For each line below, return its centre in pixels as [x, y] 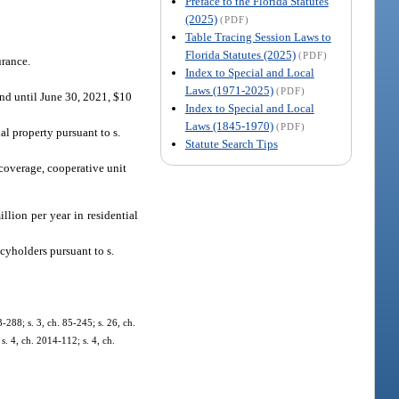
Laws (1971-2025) [229, 90]
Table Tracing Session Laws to [258, 37]
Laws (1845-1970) [229, 126]
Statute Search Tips [231, 143]
